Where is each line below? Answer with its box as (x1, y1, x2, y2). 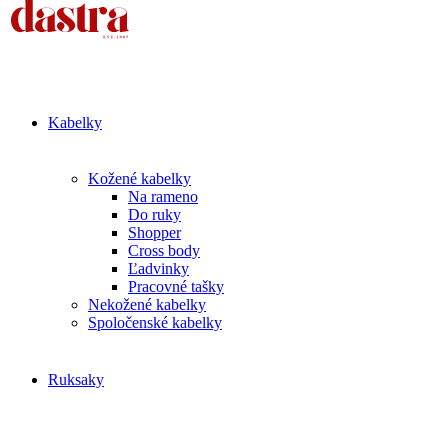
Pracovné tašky (128, 278, 224, 295)
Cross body (128, 242, 200, 259)
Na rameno (128, 188, 198, 205)
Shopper (128, 224, 181, 241)
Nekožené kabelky (88, 296, 206, 313)
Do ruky (128, 206, 181, 223)
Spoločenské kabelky (88, 314, 222, 331)
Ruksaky (48, 371, 104, 388)
